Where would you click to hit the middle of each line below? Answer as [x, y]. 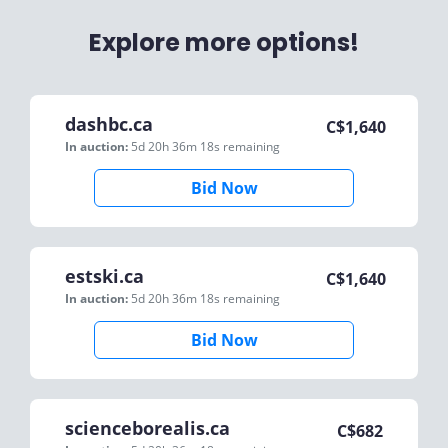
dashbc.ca [109, 124]
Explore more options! [224, 42]
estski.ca [104, 276]
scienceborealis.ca [147, 428]
